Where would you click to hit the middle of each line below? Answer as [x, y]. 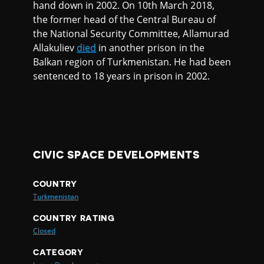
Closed [44, 231]
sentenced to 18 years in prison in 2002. [121, 76]
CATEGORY [58, 253]
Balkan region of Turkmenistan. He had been [132, 62]
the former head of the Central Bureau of [124, 20]
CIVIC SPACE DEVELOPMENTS [116, 155]
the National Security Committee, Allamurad [131, 34]
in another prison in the [150, 48]
